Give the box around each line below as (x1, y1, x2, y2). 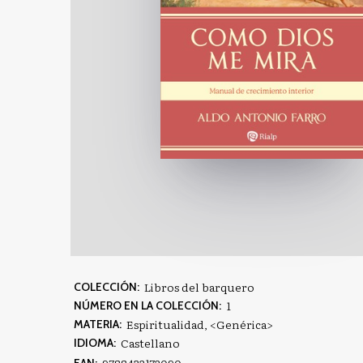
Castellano (121, 335, 180, 352)
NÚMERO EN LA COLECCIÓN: (74, 298, 221, 314)
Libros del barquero (144, 279, 254, 296)
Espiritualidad (126, 316, 204, 333)
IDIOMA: (74, 335, 116, 351)
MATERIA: (74, 317, 122, 332)
